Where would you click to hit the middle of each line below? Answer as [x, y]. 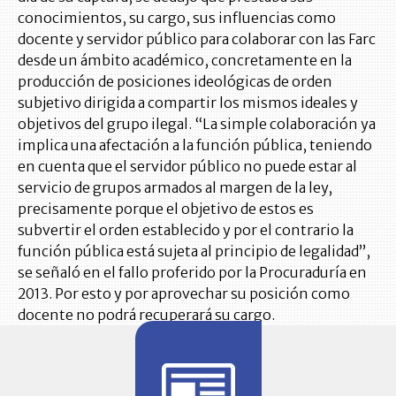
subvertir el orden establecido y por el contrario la [186, 229]
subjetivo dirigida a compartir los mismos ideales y [188, 102]
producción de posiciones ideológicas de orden [175, 81]
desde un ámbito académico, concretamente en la [185, 60]
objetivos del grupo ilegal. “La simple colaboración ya [197, 123]
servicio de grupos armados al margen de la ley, [175, 187]
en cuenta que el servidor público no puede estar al [187, 166]
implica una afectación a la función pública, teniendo [195, 145]
